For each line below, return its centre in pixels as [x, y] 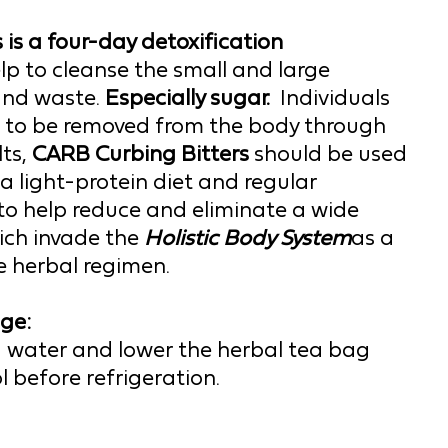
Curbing [138, 154]
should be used [330, 154]
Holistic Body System [247, 238]
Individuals [335, 98]
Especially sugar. [192, 98]
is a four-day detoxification [143, 42]
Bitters [217, 154]
